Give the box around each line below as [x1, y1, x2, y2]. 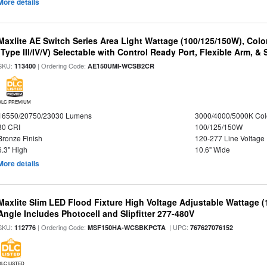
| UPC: [166, 222, 191, 232]
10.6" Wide [194, 144, 230, 154]
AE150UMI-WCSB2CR [88, 61, 155, 70]
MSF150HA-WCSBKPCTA [88, 223, 166, 232]
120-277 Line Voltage [194, 133, 265, 143]
